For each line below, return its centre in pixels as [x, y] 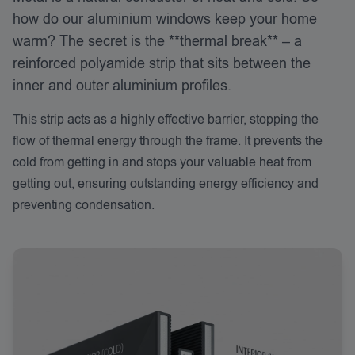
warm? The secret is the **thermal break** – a [157, 41]
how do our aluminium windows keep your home [165, 19]
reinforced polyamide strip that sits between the [162, 63]
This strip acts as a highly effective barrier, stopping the [166, 120]
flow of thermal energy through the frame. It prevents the [168, 141]
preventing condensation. [84, 205]
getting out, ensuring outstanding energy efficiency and [166, 184]
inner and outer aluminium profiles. [122, 86]
